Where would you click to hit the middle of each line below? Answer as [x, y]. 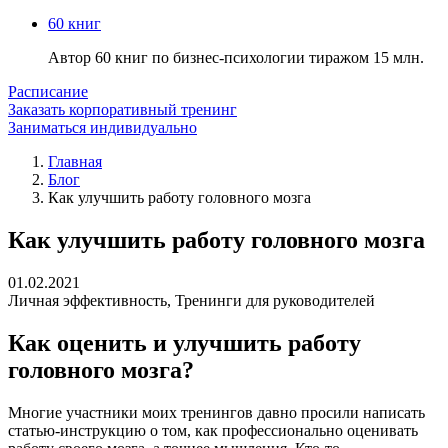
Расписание [48, 91]
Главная [75, 161]
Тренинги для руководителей [275, 300]
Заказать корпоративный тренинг [122, 109]
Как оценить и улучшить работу [184, 342]
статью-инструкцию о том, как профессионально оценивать [213, 430]
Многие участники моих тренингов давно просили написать [216, 412]
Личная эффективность [87, 300]
